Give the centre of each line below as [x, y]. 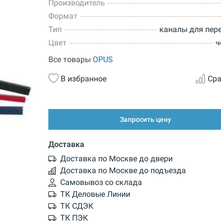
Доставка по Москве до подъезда [123, 170]
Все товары [70, 60]
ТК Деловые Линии [95, 194]
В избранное [83, 78]
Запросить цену [146, 120]
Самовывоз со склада [101, 182]
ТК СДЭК [76, 206]
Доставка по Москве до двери [116, 158]
